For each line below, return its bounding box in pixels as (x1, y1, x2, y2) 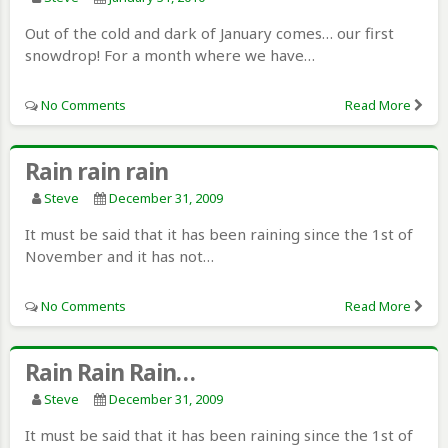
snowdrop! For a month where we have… (25, 44, 315, 65)
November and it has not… (25, 245, 214, 266)
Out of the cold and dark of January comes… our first (25, 22, 394, 43)
